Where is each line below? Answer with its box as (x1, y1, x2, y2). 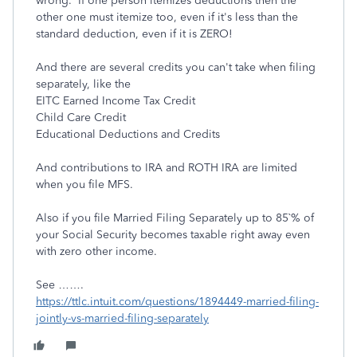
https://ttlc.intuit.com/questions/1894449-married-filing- (36, 295, 319, 308)
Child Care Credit (36, 111, 126, 124)
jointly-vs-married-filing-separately (36, 312, 209, 325)
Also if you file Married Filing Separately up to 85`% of (36, 211, 314, 225)
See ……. (36, 278, 84, 292)
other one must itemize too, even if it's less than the (36, 10, 298, 24)
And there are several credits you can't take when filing (36, 61, 316, 74)
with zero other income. (36, 245, 157, 258)
